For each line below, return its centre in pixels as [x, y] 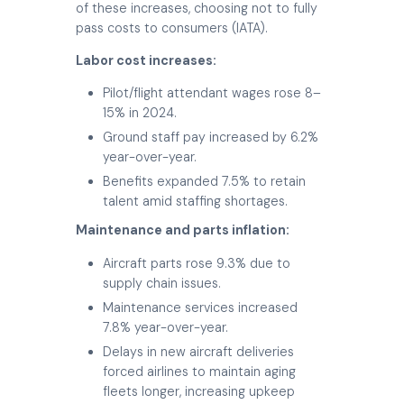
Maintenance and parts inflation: [183, 230]
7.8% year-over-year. [165, 327]
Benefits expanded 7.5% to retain [204, 182]
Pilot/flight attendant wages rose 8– [212, 93]
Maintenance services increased [200, 307]
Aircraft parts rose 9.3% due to [197, 263]
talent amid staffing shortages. [195, 202]
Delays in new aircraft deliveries [198, 351]
